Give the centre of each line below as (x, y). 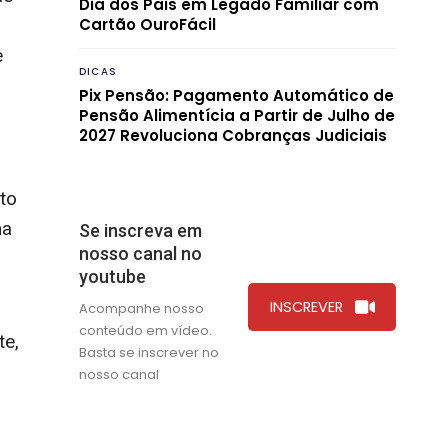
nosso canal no (140, 253)
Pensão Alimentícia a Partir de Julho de (237, 115)
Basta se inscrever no (149, 352)
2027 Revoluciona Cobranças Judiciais (233, 135)
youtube (112, 276)
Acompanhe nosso (141, 308)
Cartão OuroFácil (147, 24)
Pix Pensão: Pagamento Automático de (236, 95)
